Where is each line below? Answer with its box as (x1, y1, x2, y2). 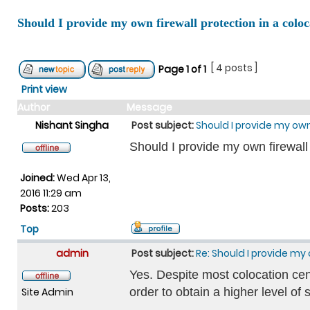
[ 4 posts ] (209, 61, 259, 75)
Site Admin (21, 285, 73, 299)
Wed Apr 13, (55, 171, 111, 185)
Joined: (20, 171, 55, 185)
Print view (21, 82, 67, 96)
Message (127, 100, 172, 114)
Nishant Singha (35, 118, 109, 132)
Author (17, 100, 50, 114)
